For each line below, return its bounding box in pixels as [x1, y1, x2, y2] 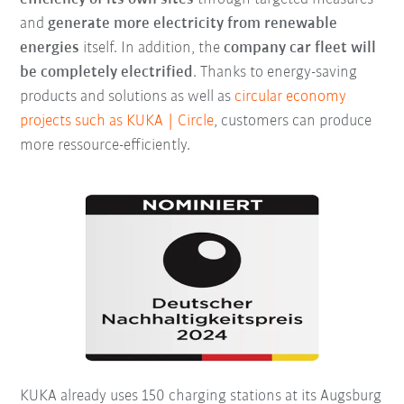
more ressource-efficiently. [20, 137, 195, 155]
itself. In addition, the [79, 40, 225, 58]
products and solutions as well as [20, 88, 235, 106]
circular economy [234, 88, 347, 106]
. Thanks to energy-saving [193, 64, 358, 82]
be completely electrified [20, 64, 194, 82]
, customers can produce [214, 113, 372, 131]
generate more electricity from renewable [48, 15, 338, 33]
